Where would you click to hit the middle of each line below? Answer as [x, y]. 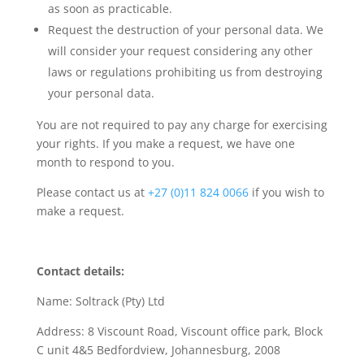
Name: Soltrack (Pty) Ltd [100, 301]
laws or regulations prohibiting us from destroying [185, 72]
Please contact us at [92, 192]
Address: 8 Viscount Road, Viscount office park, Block [179, 331]
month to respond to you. [105, 162]
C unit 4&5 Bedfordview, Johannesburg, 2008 [158, 350]
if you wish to [288, 192]
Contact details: [82, 271]
